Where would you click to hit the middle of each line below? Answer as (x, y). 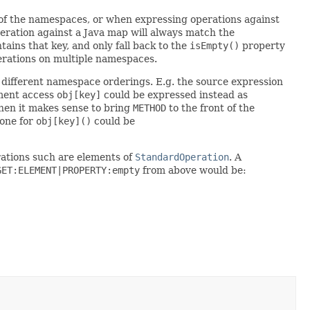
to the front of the (210, 108)
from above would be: (193, 170)
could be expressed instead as (174, 94)
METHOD (149, 108)
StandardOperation (182, 157)
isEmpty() (215, 45)
